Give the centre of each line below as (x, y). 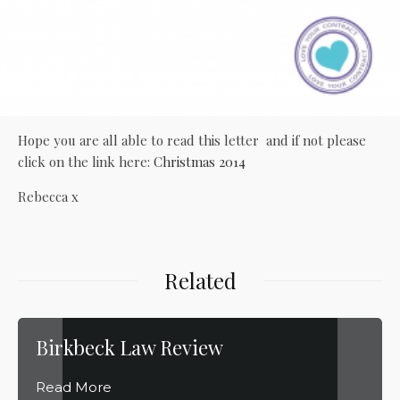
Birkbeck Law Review (129, 348)
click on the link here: (86, 162)
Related (200, 281)
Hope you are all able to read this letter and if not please (192, 141)
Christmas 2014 (200, 162)
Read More (74, 387)
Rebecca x (48, 197)
